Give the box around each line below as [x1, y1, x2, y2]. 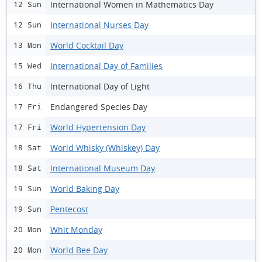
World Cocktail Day [50, 39, 123, 51]
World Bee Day [50, 244, 108, 256]
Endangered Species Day [50, 101, 147, 112]
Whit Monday [50, 223, 102, 235]
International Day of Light [50, 80, 150, 92]
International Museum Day [50, 162, 155, 174]
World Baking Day [50, 182, 119, 194]
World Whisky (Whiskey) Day [50, 142, 160, 153]
